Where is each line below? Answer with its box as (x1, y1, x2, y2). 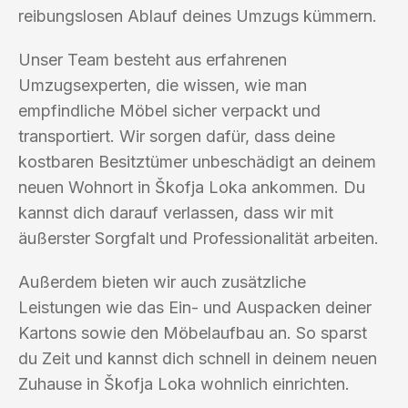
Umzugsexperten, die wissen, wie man (18, 75, 307, 95)
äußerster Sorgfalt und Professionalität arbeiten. (18, 228, 379, 248)
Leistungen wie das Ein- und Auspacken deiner (18, 297, 372, 317)
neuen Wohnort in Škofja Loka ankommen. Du (18, 177, 365, 197)
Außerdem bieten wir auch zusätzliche (18, 271, 306, 291)
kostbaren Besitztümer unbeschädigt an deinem (18, 151, 376, 171)
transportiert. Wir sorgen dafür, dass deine (18, 126, 335, 146)
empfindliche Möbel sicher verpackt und (18, 100, 321, 120)
